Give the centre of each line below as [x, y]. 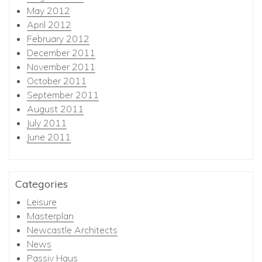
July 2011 [47, 123]
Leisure [42, 202]
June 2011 [49, 137]
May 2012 [49, 11]
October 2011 [57, 81]
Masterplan [50, 216]
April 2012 [49, 25]
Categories [42, 184]
